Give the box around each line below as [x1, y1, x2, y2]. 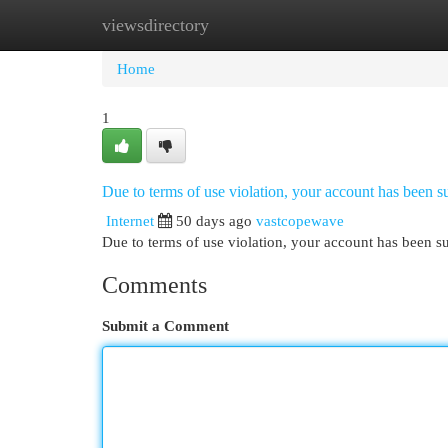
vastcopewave [256, 212, 344, 229]
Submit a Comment [102, 317, 229, 334]
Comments [102, 272, 207, 298]
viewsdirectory [102, 15, 209, 35]
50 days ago [176, 212, 252, 229]
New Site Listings [200, 16, 309, 33]
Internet [106, 212, 154, 229]
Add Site [339, 16, 393, 33]
